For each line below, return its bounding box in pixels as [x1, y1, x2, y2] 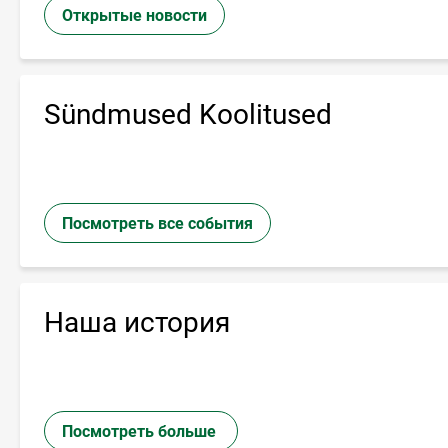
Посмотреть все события [62, 213, 253, 233]
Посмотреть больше [62, 421, 220, 441]
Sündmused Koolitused [44, 97, 332, 131]
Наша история [44, 305, 230, 339]
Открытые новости [62, 5, 207, 25]
